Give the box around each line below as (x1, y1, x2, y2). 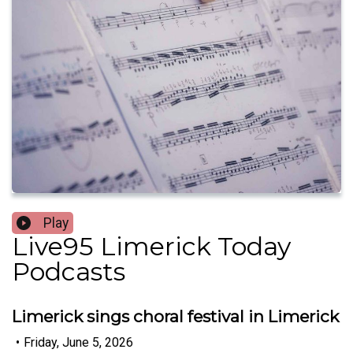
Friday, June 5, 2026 (24, 334, 133, 350)
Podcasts (12, 256, 125, 288)
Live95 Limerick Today (12, 231, 291, 262)
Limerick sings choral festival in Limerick (12, 307, 339, 327)
